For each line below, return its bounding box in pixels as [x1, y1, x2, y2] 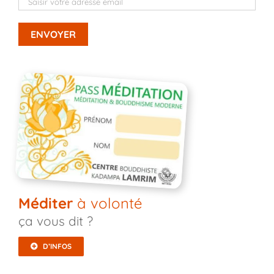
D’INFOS [43, 241, 72, 251]
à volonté [72, 193, 143, 212]
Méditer [18, 193, 73, 212]
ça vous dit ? [18, 213, 93, 229]
